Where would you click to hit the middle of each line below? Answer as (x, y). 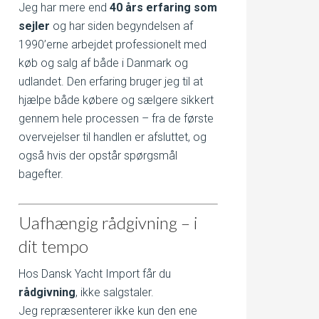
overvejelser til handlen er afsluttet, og (113, 137)
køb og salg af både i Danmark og (103, 63)
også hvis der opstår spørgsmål (98, 156)
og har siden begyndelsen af (121, 26)
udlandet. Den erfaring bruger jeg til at (111, 82)
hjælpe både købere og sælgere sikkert (116, 100)
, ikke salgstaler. (115, 292)
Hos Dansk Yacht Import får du (95, 274)
